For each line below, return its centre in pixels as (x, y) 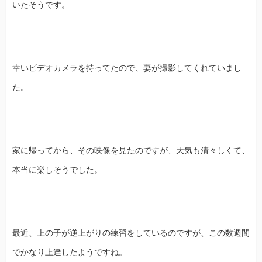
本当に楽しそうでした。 (57, 169)
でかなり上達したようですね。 (70, 252)
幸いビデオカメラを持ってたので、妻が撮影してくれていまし (127, 68)
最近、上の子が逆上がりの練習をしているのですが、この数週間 (131, 232)
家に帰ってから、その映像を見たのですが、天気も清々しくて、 (131, 150)
